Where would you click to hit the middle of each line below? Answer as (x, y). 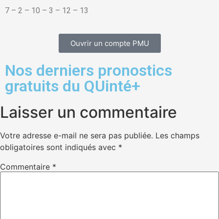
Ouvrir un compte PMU (109, 43)
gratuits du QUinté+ (73, 86)
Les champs (177, 135)
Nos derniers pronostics (88, 70)
